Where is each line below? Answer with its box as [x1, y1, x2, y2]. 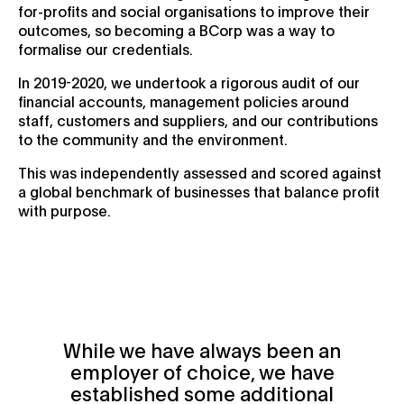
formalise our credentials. [18, 39, 193, 58]
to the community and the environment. [18, 129, 288, 148]
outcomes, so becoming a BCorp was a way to [18, 20, 335, 39]
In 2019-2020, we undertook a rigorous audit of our [18, 72, 360, 91]
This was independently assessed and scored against [18, 162, 381, 181]
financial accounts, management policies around [18, 91, 349, 110]
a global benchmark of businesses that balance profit [18, 181, 380, 200]
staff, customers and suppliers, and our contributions [18, 110, 378, 129]
